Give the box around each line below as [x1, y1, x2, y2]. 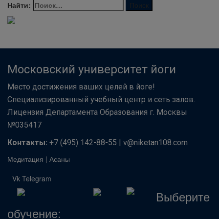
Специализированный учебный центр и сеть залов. [7, 94, 195, 104]
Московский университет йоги [7, 62, 176, 76]
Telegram [22, 173, 51, 183]
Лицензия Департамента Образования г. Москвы [7, 107, 187, 117]
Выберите [156, 187, 210, 205]
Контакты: [7, 137, 47, 147]
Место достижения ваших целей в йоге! [7, 82, 155, 91]
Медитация [7, 153, 44, 164]
